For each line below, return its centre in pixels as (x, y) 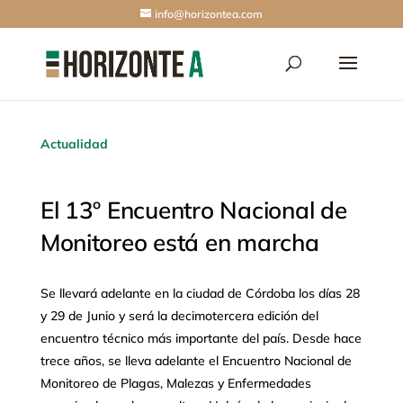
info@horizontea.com (208, 14)
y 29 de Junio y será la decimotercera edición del (179, 316)
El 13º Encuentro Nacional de (193, 210)
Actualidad (74, 144)
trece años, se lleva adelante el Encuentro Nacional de (196, 361)
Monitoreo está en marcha (179, 242)
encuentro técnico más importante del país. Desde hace (201, 338)
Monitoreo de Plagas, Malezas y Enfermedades (175, 383)
